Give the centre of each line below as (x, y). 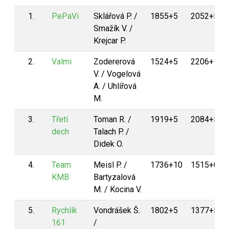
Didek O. (108, 144)
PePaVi (65, 16)
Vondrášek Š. (117, 210)
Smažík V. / (113, 28)
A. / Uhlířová (115, 86)
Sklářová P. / (116, 16)
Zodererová (114, 62)
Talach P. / (111, 132)
